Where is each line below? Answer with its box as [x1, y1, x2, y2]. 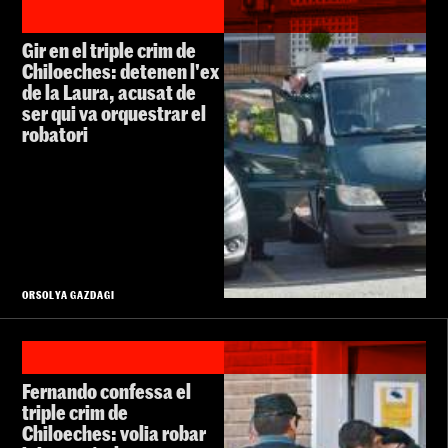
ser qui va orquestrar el [22, 101, 206, 126]
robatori [22, 122, 88, 147]
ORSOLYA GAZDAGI [22, 288, 116, 302]
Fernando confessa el [22, 379, 191, 404]
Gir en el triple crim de [22, 38, 196, 63]
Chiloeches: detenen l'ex [22, 59, 219, 84]
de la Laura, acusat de [22, 80, 196, 105]
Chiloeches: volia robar [22, 421, 206, 446]
